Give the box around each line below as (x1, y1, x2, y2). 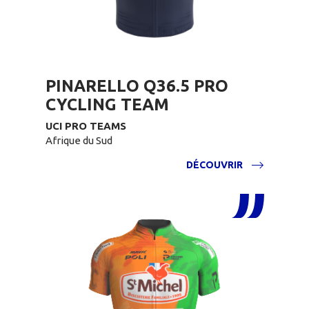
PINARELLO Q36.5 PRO (46, 77, 228, 95)
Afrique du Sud (46, 134, 112, 146)
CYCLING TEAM (46, 95, 169, 114)
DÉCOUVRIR (186, 159, 243, 170)
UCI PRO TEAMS (46, 120, 126, 132)
